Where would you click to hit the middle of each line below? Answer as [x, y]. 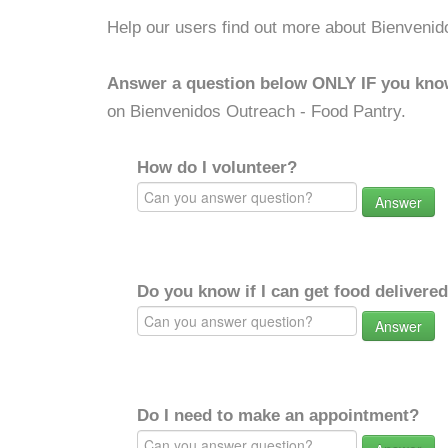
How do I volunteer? [217, 167]
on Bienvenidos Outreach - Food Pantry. [256, 111]
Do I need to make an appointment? [278, 415]
